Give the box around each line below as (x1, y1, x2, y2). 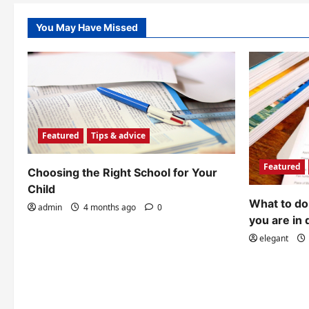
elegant (259, 232, 288, 244)
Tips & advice (91, 129, 146, 141)
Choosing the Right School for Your (28, 165, 217, 179)
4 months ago (81, 201, 138, 213)
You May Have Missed (36, 21, 138, 33)
